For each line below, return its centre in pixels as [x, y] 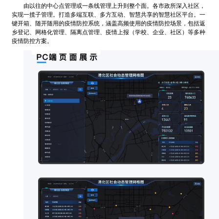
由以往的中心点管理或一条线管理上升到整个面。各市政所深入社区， [114, 6]
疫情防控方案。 [32, 41]
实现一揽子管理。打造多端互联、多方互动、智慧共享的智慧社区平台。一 [108, 14]
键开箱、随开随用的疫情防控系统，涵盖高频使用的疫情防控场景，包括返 [108, 23]
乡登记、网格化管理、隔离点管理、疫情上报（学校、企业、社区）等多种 [108, 32]
